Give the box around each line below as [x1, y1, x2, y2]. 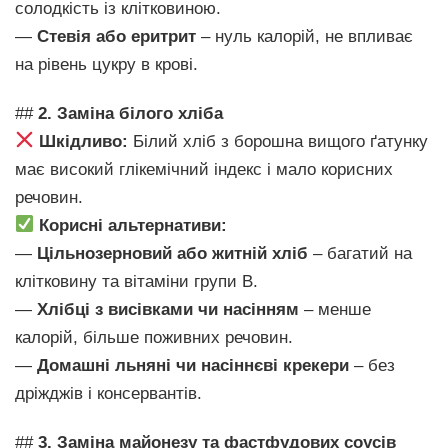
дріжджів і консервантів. [15, 383, 202, 403]
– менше [299, 299, 371, 319]
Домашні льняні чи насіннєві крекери [37, 355, 349, 375]
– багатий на [308, 243, 412, 263]
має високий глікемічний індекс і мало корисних [15, 159, 393, 179]
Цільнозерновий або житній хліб [37, 243, 308, 263]
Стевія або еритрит [37, 26, 196, 46]
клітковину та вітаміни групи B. [15, 271, 258, 291]
